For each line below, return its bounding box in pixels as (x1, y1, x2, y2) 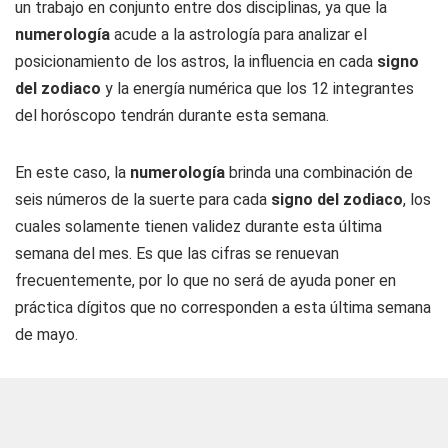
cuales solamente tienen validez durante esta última (15, 217, 382, 236)
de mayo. (15, 325, 78, 344)
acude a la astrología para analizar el (110, 25, 367, 44)
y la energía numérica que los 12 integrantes (101, 79, 414, 98)
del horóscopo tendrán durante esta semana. (15, 106, 329, 125)
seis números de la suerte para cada (15, 190, 271, 209)
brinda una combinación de (225, 163, 413, 182)
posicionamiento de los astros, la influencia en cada (15, 52, 377, 71)
